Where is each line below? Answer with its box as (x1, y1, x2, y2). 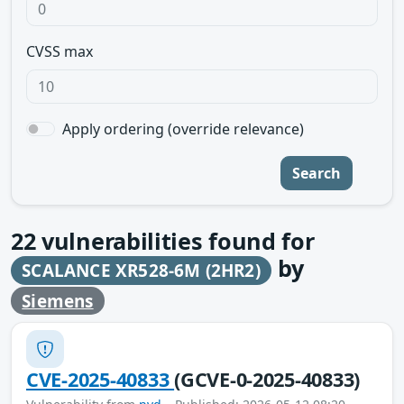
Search (292, 163, 341, 183)
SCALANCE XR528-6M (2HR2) (22, 259, 261, 282)
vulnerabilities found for (35, 225, 315, 256)
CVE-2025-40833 (26, 366, 175, 393)
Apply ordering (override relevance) (62, 119, 304, 139)
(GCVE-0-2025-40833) (174, 366, 361, 393)
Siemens (22, 289, 94, 313)
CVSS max (26, 41, 93, 61)
